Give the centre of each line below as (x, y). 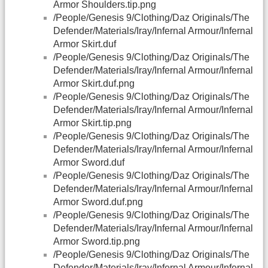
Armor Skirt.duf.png (94, 84)
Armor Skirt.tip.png (92, 123)
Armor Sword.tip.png (97, 242)
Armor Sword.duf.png (98, 202)
